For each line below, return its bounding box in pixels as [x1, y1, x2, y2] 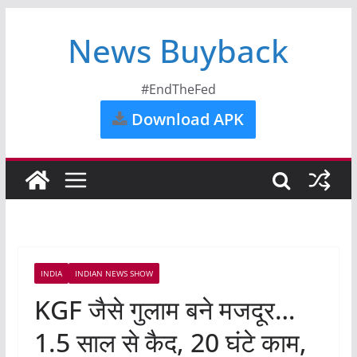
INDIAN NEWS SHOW [74, 268, 153, 279]
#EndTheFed [140, 80, 216, 98]
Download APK [127, 108, 245, 130]
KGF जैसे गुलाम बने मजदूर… [33, 292, 296, 327]
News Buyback [68, 29, 289, 73]
